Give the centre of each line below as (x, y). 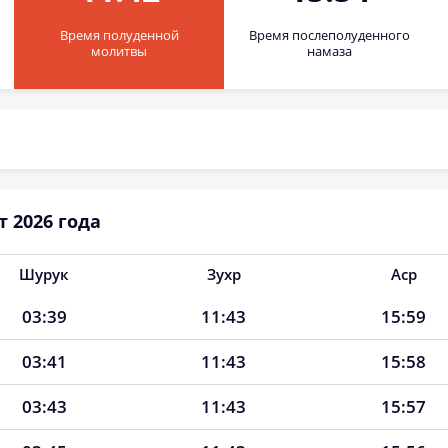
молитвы (119, 51)
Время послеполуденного (329, 35)
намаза (329, 51)
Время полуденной (119, 35)
